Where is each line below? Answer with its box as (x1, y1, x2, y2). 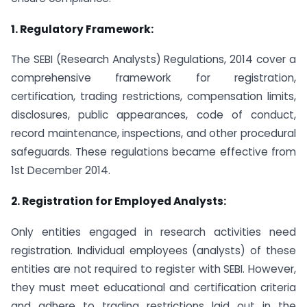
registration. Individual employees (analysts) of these (11, 243, 296, 258)
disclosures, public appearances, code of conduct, (11, 108, 296, 123)
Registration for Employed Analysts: (22, 194, 226, 209)
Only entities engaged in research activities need (11, 225, 296, 240)
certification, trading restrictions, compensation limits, (11, 89, 296, 104)
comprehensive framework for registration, (11, 71, 296, 86)
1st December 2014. (11, 163, 110, 178)
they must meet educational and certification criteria (11, 280, 296, 295)
